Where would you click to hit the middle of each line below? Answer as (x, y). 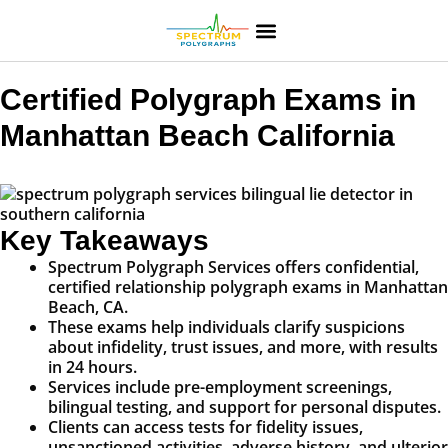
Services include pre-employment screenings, (220, 387)
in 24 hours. (92, 367)
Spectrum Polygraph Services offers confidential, (233, 267)
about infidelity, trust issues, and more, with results (243, 347)
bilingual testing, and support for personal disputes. (244, 407)
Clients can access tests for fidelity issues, (205, 427)
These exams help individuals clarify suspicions (226, 327)
